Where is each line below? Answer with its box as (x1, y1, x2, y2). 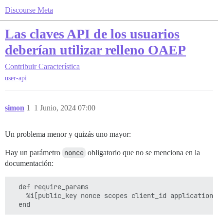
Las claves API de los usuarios (5, 26, 180, 41)
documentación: (5, 159, 54, 168)
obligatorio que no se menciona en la (86, 148, 200, 157)
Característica (38, 62, 80, 71)
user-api (5, 74, 27, 82)
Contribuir (5, 62, 36, 71)
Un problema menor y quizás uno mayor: (5, 130, 131, 139)
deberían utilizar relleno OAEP (5, 42, 186, 57)
